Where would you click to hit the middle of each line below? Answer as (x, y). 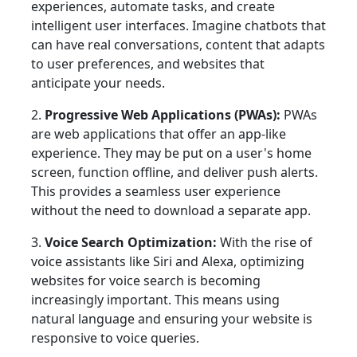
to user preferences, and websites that (148, 64)
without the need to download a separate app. (171, 211)
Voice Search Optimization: (131, 243)
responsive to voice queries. (115, 338)
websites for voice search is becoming (146, 281)
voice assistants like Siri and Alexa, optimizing (168, 262)
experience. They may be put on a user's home (171, 153)
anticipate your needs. (98, 83)
